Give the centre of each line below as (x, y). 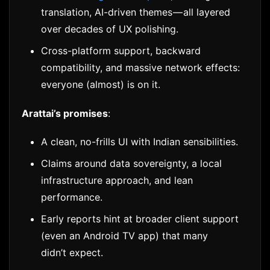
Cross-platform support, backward (121, 51)
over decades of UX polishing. (110, 29)
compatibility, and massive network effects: (140, 68)
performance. (72, 197)
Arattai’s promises (65, 113)
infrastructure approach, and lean (117, 180)
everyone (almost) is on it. (101, 85)
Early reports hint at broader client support (140, 218)
